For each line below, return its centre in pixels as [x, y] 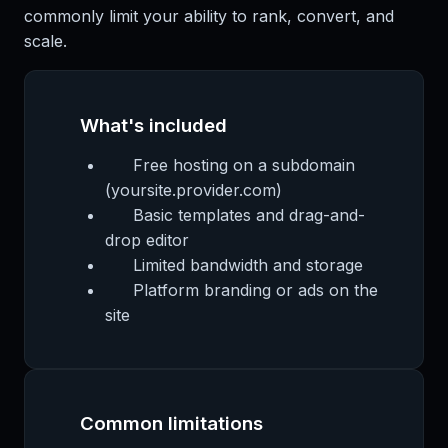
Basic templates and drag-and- [249, 214]
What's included [154, 125]
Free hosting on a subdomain [244, 164]
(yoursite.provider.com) [193, 189]
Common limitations [172, 424]
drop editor [147, 239]
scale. [45, 40]
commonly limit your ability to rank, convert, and [209, 15]
